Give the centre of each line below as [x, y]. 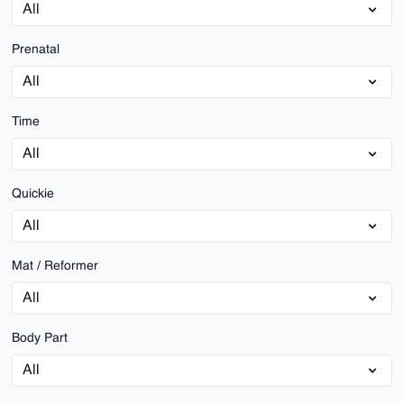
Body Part [40, 338]
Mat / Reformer [55, 266]
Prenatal [36, 50]
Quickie [33, 194]
